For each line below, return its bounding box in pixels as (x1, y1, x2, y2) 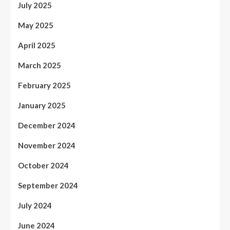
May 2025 (18, 20, 53, 30)
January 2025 (18, 100, 66, 110)
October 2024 (18, 160, 69, 170)
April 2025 (18, 40, 55, 50)
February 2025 (18, 80, 71, 90)
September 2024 (18, 180, 78, 190)
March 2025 (18, 60, 61, 70)
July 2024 (18, 200, 52, 210)
